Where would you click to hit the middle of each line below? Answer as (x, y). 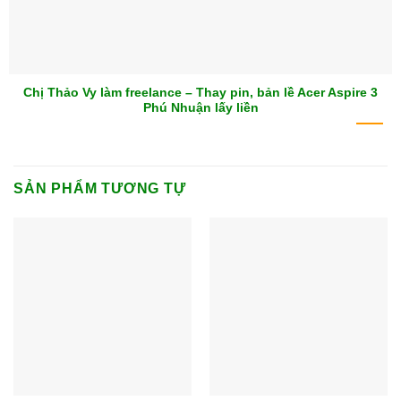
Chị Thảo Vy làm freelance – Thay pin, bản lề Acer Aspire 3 (200, 92)
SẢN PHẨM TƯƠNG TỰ (100, 188)
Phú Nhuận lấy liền (200, 107)
